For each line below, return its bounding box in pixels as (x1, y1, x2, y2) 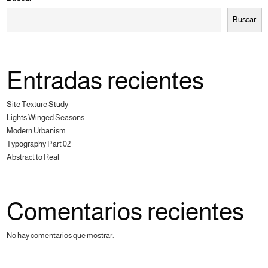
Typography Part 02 (6, 139, 71, 148)
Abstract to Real (6, 152, 59, 162)
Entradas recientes (6, 66, 204, 95)
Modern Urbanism (6, 126, 66, 135)
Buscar (233, 15, 257, 25)
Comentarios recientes (6, 198, 244, 226)
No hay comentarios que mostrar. (6, 231, 114, 240)
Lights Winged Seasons (6, 112, 84, 122)
